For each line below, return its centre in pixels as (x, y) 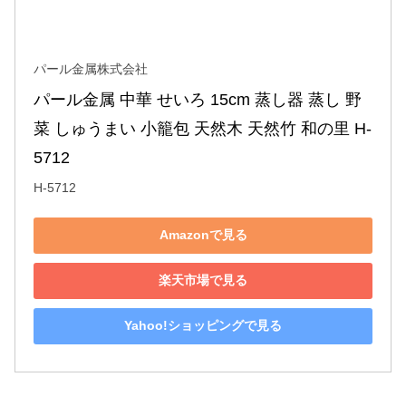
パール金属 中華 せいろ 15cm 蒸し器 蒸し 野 (198, 99)
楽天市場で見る (203, 280)
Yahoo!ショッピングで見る (203, 326)
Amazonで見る (203, 235)
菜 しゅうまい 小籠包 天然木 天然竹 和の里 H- (203, 128)
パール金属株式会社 (91, 68)
